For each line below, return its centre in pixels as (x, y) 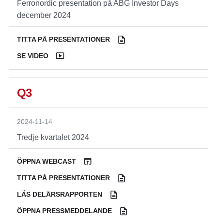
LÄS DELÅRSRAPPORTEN (60, 194)
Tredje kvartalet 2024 (53, 138)
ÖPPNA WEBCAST (46, 162)
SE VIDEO (33, 56)
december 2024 (44, 15)
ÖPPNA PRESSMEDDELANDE (64, 211)
